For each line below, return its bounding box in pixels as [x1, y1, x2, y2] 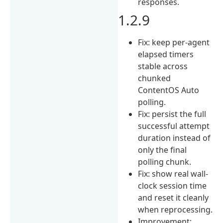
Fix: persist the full [138, 108, 207, 119]
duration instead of [138, 132, 211, 143]
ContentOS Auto [138, 84, 200, 96]
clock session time [138, 180, 207, 191]
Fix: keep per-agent [138, 36, 210, 48]
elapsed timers [138, 48, 194, 60]
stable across [138, 60, 188, 72]
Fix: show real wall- [138, 168, 209, 179]
